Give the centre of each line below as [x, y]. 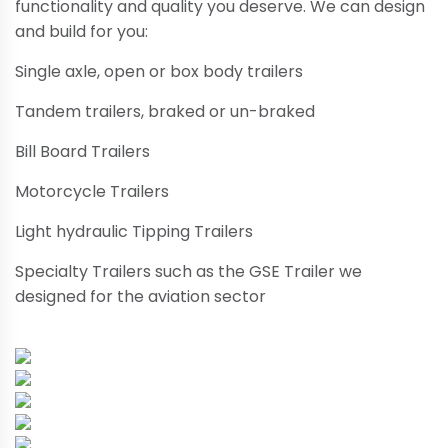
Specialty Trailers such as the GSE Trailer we [188, 271]
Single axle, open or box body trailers [159, 71]
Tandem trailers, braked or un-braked [165, 111]
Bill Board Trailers [82, 151]
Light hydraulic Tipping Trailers [134, 231]
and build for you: [81, 31]
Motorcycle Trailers [92, 191]
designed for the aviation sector [140, 296]
